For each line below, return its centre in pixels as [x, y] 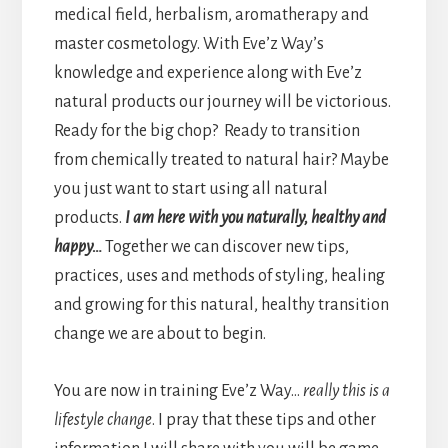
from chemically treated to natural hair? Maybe [221, 159]
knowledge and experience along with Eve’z [207, 72]
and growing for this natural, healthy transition [221, 304]
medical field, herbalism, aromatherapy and [211, 14]
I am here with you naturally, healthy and [255, 217]
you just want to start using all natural [190, 188]
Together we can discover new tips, [225, 246]
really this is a [346, 390]
